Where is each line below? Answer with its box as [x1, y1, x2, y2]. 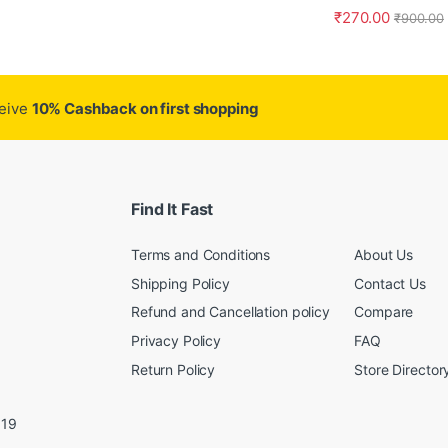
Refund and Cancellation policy [131, 303, 330, 321]
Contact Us [354, 274, 426, 292]
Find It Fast [131, 198, 214, 219]
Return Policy [131, 360, 216, 378]
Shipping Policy [131, 274, 230, 292]
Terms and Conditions [131, 246, 271, 264]
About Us [354, 246, 414, 264]
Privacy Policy [131, 332, 222, 350]
